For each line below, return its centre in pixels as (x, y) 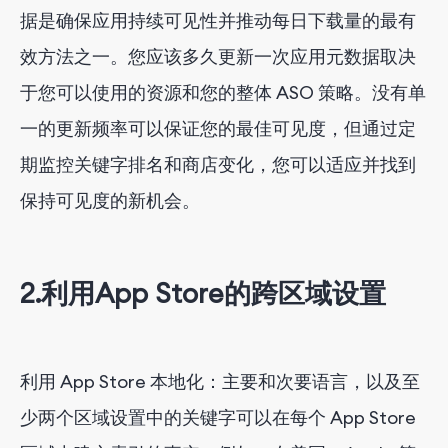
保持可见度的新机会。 (112, 200)
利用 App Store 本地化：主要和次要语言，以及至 (220, 381)
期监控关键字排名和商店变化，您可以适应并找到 (218, 164)
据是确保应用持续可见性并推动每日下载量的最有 (218, 20)
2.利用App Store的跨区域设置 (203, 293)
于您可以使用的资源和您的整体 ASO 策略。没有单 (223, 92)
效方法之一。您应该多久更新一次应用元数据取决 (218, 56)
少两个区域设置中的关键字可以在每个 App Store (218, 417)
